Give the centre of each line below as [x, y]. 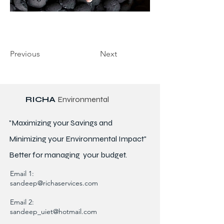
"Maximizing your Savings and [61, 122]
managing [62, 154]
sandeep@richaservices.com [54, 183]
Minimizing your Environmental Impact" [78, 138]
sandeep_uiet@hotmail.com [53, 211]
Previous [25, 53]
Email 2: [22, 202]
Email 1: [23, 173]
